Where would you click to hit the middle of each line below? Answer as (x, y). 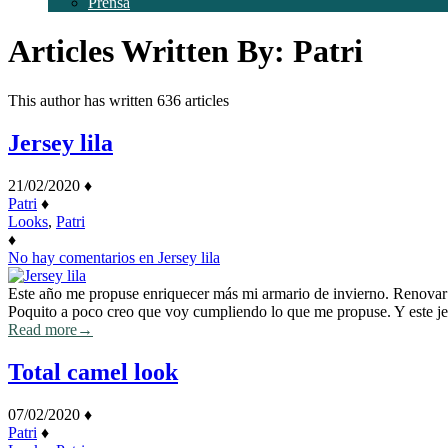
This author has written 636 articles (118, 100)
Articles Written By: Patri (185, 51)
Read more (42, 329)
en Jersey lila (177, 257)
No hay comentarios (71, 257)
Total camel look (93, 371)
